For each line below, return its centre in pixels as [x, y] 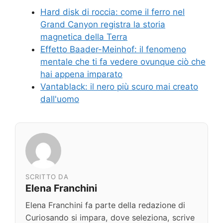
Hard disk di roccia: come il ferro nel [112, 12]
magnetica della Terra [84, 37]
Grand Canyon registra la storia [103, 24]
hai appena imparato [81, 74]
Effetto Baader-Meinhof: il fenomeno [113, 49]
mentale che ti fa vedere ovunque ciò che [123, 61]
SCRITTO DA [47, 176]
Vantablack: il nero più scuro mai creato [119, 86]
